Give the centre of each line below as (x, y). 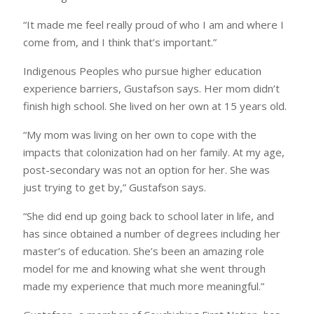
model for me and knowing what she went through (145, 269)
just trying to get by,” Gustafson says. (115, 187)
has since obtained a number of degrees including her (152, 234)
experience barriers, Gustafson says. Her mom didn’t (152, 89)
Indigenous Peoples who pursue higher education (143, 71)
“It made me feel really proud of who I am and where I (154, 25)
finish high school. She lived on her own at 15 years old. (155, 106)
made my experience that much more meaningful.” (144, 286)
